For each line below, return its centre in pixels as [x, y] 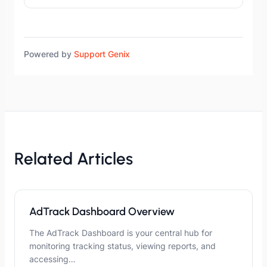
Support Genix [102, 54]
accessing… [52, 259]
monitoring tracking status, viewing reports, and [122, 246]
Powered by [49, 54]
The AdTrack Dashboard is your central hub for [121, 233]
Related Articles [74, 159]
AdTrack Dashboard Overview [102, 212]
